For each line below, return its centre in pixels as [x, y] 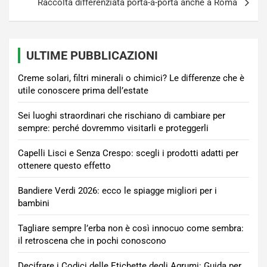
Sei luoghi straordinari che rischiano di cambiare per [122, 116]
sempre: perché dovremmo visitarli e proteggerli [113, 128]
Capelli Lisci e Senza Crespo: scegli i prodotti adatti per [128, 153]
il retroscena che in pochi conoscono [92, 241]
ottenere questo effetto [64, 166]
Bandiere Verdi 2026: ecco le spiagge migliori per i [117, 191]
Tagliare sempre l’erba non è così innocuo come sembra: [131, 228]
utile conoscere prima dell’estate [83, 91]
